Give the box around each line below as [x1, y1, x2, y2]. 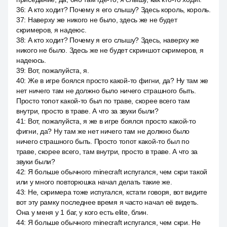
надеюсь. [16, 56, 46, 64]
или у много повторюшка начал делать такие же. [16, 178, 172, 186]
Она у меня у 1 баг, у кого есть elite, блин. [16, 208, 148, 216]
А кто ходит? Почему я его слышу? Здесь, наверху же [27, 36, 199, 44]
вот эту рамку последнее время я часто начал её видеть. [16, 198, 199, 206]
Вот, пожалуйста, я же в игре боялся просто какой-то [27, 117, 196, 125]
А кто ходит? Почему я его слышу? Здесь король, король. [27, 6, 211, 14]
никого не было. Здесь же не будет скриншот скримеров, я [16, 46, 204, 54]
